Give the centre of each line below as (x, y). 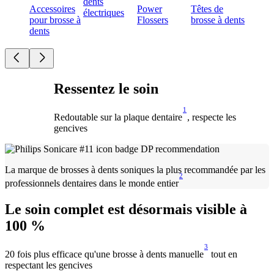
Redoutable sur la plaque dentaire (118, 117)
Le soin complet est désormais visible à (126, 209)
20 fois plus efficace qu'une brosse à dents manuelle (104, 254)
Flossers (153, 20)
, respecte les (212, 117)
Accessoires (52, 9)
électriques (104, 12)
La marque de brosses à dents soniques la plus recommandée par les (135, 170)
